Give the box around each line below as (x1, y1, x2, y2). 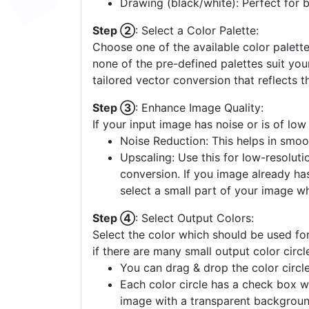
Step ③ (92, 101, 135, 115)
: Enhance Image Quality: (135, 101, 263, 115)
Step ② (92, 23, 135, 38)
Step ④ (92, 211, 135, 226)
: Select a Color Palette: (135, 23, 259, 38)
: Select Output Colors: (135, 211, 254, 226)
